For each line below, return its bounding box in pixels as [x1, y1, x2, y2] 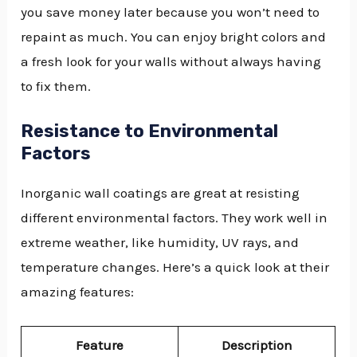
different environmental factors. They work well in [21, 209, 328, 226]
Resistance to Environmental [21, 120, 279, 142]
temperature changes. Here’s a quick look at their [21, 258, 330, 275]
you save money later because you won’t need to [21, 3, 320, 20]
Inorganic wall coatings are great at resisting [21, 184, 300, 201]
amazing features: [21, 283, 135, 300]
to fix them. [21, 77, 92, 94]
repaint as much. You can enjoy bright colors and [21, 28, 327, 45]
